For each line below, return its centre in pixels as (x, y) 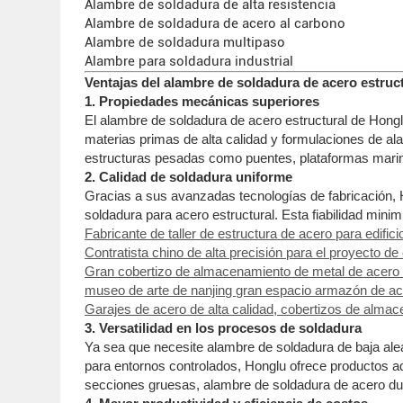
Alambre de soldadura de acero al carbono (215, 23)
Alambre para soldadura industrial (189, 61)
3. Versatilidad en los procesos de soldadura (224, 327)
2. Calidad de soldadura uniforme (189, 176)
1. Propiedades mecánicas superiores (202, 101)
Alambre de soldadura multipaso (185, 42)
